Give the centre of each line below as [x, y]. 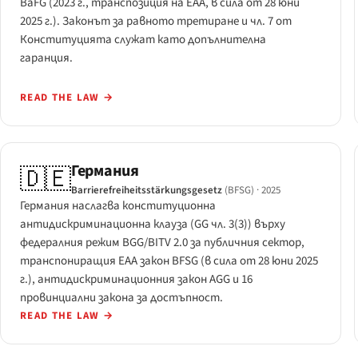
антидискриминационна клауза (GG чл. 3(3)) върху [153, 225]
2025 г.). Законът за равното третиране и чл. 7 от [156, 21]
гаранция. [46, 58]
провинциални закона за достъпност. [121, 298]
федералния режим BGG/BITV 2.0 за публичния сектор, [162, 243]
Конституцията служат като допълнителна [143, 39]
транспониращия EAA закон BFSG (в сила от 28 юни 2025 [169, 261]
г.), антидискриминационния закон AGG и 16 [136, 280]
